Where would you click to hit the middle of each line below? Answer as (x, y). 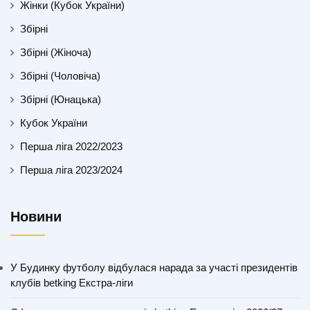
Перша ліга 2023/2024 (71, 170)
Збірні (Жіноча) (56, 52)
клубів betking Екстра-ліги (72, 283)
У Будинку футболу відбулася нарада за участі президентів (154, 267)
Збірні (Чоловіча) (60, 75)
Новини (36, 217)
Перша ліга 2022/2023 (71, 146)
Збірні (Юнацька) (61, 99)
